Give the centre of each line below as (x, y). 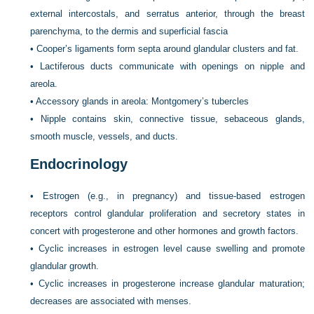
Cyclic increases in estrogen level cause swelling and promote (171, 248)
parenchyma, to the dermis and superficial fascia (129, 31)
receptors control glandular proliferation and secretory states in (168, 213)
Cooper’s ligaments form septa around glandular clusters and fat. (168, 49)
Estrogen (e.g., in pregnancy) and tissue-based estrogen (173, 196)
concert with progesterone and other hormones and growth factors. (165, 231)
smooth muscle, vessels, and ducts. (104, 136)
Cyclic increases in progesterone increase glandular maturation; (171, 284)
